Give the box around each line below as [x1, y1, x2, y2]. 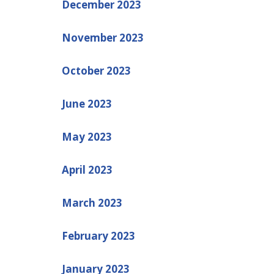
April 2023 [61, 162, 113, 177]
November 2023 [61, 30, 144, 45]
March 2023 [61, 195, 122, 210]
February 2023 [61, 228, 135, 243]
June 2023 [61, 96, 112, 111]
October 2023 [61, 63, 131, 78]
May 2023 [61, 129, 112, 144]
